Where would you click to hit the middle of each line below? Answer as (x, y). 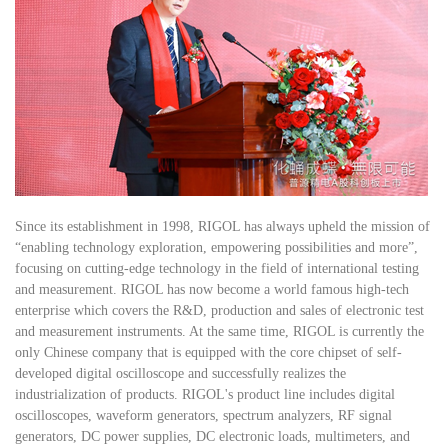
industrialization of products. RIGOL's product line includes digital (205, 394)
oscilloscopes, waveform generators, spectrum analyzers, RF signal (203, 415)
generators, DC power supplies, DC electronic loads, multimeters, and (212, 436)
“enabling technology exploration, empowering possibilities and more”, (216, 247)
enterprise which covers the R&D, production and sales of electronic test (219, 310)
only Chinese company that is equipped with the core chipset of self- (208, 352)
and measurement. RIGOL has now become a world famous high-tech (212, 289)
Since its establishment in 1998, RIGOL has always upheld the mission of (222, 226)
